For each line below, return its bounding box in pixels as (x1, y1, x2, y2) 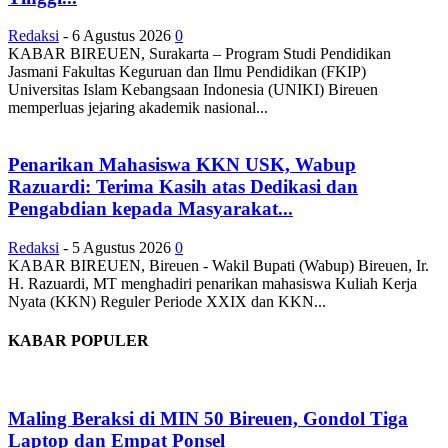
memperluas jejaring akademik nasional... (8, 99, 268, 117)
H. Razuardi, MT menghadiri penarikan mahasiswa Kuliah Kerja (8, 274, 417, 292)
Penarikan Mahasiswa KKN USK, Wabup (8, 154, 356, 176)
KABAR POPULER (8, 332, 149, 350)
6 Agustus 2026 (72, 27, 171, 45)
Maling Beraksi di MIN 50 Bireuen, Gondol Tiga (8, 408, 408, 430)
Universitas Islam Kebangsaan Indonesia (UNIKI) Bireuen (8, 81, 378, 99)
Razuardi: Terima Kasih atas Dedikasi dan (8, 176, 358, 198)
